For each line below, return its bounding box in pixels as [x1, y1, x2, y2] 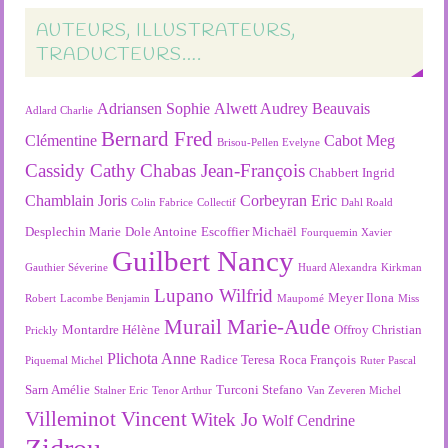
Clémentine [25, 132, 98, 150]
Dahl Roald [341, 197, 394, 209]
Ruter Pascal [360, 355, 417, 367]
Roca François [279, 352, 357, 368]
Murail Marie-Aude [164, 315, 331, 339]
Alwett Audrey [214, 100, 309, 118]
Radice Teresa [200, 352, 276, 368]
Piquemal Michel [25, 355, 104, 367]
